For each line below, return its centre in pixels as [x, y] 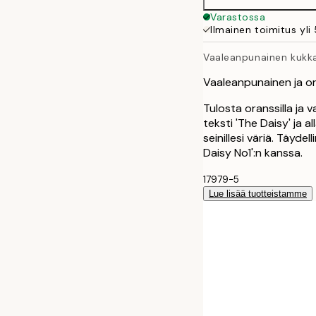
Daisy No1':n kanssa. [253, 152]
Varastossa [238, 17]
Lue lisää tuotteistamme [258, 193]
